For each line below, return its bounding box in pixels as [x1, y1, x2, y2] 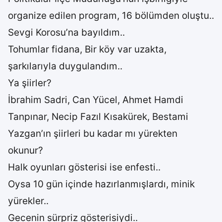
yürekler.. [8, 195, 49, 207]
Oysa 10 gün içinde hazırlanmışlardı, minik [8, 178, 195, 190]
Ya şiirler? [8, 77, 52, 89]
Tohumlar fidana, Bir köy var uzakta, [8, 44, 166, 55]
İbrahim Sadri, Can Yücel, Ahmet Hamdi [8, 94, 183, 106]
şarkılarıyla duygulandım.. [8, 60, 122, 72]
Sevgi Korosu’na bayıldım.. [8, 27, 125, 38]
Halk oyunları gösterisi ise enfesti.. [8, 162, 161, 173]
